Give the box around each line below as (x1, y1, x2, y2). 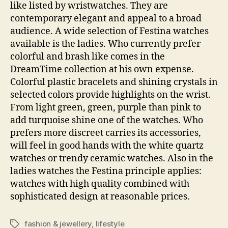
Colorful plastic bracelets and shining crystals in (10, 76, 218, 88)
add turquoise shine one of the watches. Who (10, 115, 203, 126)
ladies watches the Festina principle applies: (10, 165, 202, 177)
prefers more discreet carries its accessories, (10, 127, 201, 139)
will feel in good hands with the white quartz (10, 140, 204, 152)
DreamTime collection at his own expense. (10, 64, 194, 75)
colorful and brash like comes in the (10, 51, 165, 63)
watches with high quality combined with (10, 178, 189, 190)
